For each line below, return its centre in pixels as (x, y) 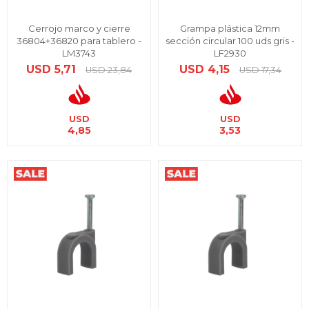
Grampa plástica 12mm (230, 28)
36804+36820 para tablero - (79, 41)
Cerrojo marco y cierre (79, 28)
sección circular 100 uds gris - (230, 41)
